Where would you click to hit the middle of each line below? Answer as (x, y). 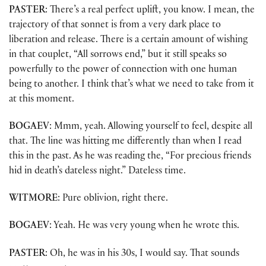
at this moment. (42, 100)
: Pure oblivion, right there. (113, 199)
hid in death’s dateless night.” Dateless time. (97, 172)
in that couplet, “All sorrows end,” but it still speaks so (118, 55)
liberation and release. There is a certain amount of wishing (128, 40)
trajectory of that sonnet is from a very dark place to (115, 26)
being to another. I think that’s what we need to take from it (132, 85)
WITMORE (33, 199)
